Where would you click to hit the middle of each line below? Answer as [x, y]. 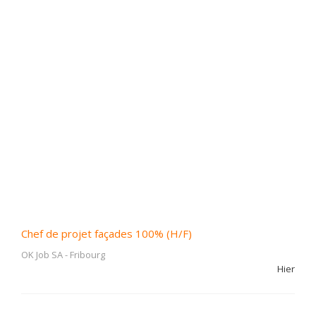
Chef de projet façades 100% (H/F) [107, 233]
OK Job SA [42, 255]
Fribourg [87, 255]
